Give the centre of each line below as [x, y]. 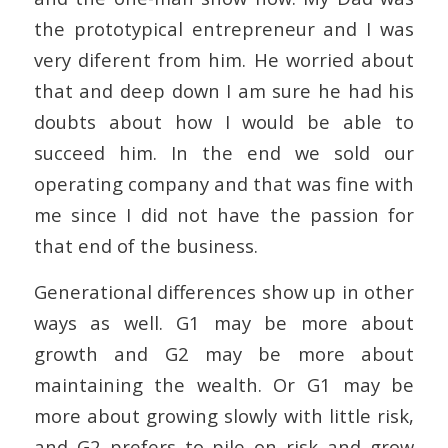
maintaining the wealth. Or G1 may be [224, 385]
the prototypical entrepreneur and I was [224, 28]
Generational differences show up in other [224, 292]
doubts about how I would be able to [224, 121]
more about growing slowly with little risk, [224, 416]
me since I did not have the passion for [224, 214]
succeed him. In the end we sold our [224, 152]
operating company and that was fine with [224, 183]
